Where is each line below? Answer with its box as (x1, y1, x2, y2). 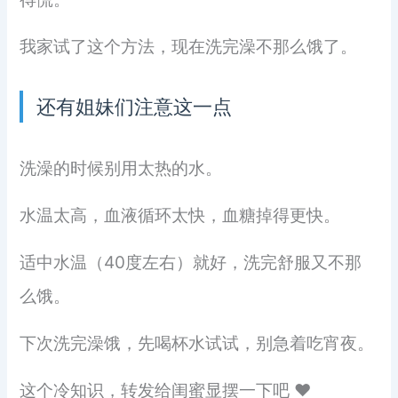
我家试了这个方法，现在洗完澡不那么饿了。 (20, 36, 358, 57)
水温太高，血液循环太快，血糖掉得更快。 (20, 204, 341, 226)
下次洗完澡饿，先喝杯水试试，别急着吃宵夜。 (20, 332, 375, 354)
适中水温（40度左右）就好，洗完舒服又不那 (20, 251, 362, 273)
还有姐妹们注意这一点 (36, 94, 233, 118)
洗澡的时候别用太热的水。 (20, 157, 223, 179)
